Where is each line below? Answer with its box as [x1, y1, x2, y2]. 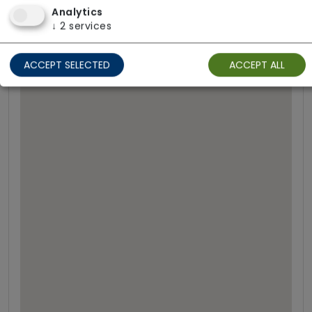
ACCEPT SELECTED [24, 58, 110, 72]
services [69, 19, 111, 33]
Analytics [52, 5, 103, 19]
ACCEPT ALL [229, 58, 285, 72]
